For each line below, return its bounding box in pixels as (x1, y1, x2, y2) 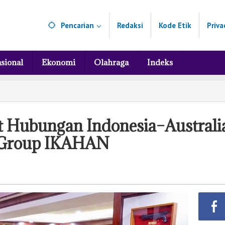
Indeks (147, 57, 173, 67)
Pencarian (61, 21, 94, 30)
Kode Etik (159, 21, 191, 30)
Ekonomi (42, 57, 75, 67)
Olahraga (94, 57, 129, 67)
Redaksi (117, 21, 143, 30)
